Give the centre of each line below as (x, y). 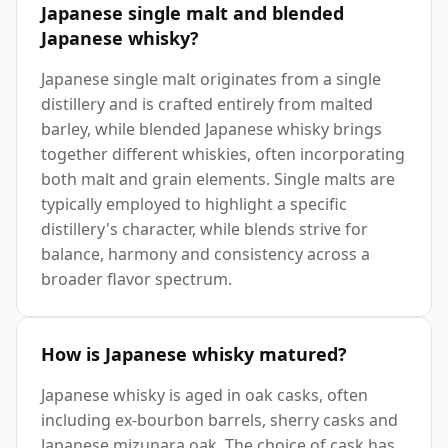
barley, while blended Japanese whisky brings (211, 128)
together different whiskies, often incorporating (223, 153)
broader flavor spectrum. (136, 278)
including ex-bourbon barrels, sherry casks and (219, 419)
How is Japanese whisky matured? (194, 353)
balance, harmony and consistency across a (205, 253)
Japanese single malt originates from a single (211, 78)
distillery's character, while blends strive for (204, 228)
